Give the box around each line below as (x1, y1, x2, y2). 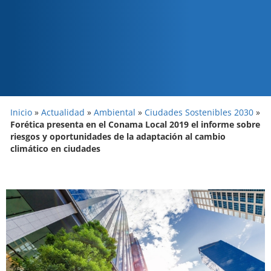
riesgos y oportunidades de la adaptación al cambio (10, 131, 226, 143)
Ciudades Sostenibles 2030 (145, 106, 253, 119)
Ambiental (94, 106, 135, 119)
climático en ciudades (10, 143, 100, 155)
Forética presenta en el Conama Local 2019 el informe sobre (10, 119, 260, 131)
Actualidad (41, 106, 85, 119)
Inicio (10, 106, 32, 119)
